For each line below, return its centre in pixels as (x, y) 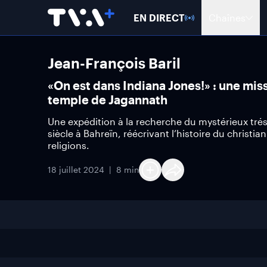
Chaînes (227, 17)
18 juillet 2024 (76, 170)
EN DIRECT (159, 17)
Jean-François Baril (114, 63)
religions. (69, 145)
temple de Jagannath (108, 100)
